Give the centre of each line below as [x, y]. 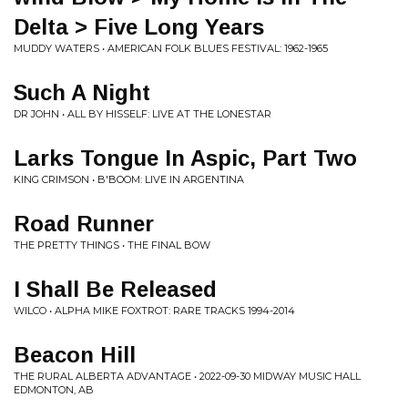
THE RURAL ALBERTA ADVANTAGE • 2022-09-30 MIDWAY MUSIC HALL [187, 376]
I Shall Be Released [115, 289]
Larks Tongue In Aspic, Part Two [185, 158]
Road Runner [84, 224]
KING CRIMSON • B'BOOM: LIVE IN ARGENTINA [129, 179]
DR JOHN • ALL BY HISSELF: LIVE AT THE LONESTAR [143, 114]
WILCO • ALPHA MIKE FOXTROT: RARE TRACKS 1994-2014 [154, 311]
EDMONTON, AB [54, 390]
